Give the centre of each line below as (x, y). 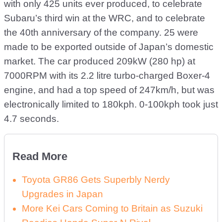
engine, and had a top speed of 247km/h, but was (109, 90)
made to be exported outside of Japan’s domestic (109, 47)
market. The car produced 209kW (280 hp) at (100, 61)
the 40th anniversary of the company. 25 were (101, 32)
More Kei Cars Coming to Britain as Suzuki (112, 208)
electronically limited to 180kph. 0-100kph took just (111, 104)
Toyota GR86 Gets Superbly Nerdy (96, 180)
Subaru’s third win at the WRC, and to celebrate (105, 18)
